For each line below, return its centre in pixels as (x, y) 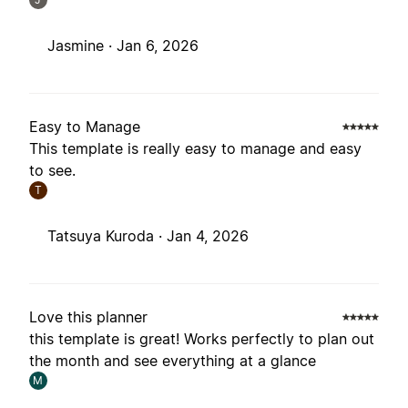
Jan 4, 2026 (208, 236)
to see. (52, 171)
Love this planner (88, 317)
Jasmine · (82, 46)
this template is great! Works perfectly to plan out (202, 339)
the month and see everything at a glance (173, 361)
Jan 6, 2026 (158, 46)
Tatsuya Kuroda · (107, 236)
